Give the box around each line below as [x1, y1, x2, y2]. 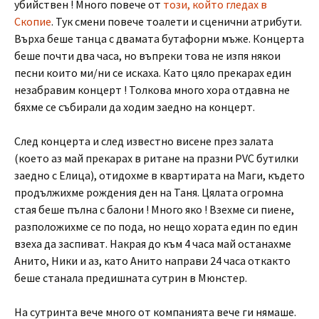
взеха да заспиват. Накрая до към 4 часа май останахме [14, 236, 291, 251]
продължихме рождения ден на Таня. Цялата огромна [14, 185, 283, 199]
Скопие [14, 14, 51, 28]
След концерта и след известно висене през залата [14, 134, 273, 148]
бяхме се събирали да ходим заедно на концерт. [14, 100, 255, 114]
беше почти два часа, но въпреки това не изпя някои [14, 48, 281, 63]
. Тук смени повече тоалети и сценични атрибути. [51, 14, 302, 28]
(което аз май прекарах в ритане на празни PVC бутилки [14, 151, 298, 165]
